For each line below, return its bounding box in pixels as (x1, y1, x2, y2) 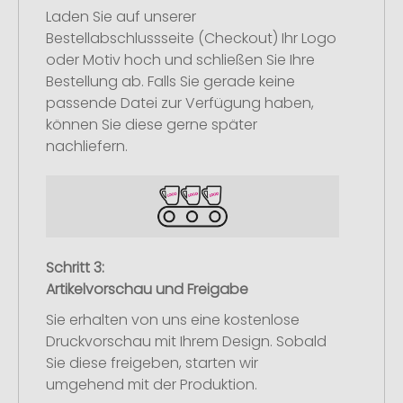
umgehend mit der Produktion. (46, 373, 257, 395)
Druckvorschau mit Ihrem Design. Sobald (46, 330, 327, 352)
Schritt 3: (46, 256, 104, 278)
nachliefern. (46, 136, 128, 157)
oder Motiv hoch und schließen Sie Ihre (46, 49, 315, 71)
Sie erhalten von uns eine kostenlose (46, 309, 300, 330)
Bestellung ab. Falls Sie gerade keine (46, 71, 295, 93)
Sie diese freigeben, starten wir (46, 352, 258, 373)
